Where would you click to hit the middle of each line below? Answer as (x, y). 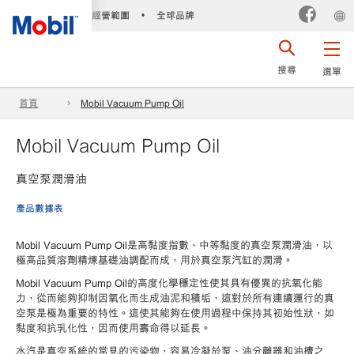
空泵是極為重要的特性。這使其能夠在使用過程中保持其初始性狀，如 (175, 312)
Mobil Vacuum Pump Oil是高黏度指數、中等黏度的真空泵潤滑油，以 (174, 244)
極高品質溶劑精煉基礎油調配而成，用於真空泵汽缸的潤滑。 (156, 259)
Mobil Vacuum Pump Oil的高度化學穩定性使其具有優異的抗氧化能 (169, 282)
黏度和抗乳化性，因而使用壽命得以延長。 (113, 327)
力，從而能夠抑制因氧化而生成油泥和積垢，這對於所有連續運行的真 (175, 297)
